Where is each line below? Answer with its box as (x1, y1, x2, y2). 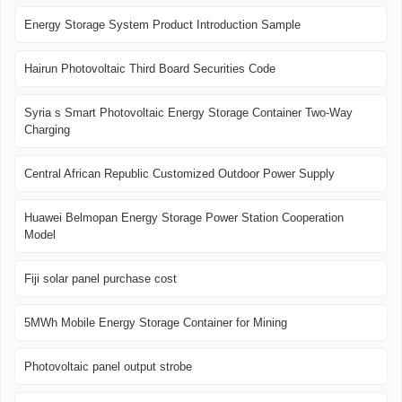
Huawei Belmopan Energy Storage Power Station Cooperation (24, 211, 344, 225)
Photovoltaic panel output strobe (24, 360, 192, 374)
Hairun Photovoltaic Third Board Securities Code (24, 62, 275, 76)
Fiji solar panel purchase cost (24, 272, 177, 286)
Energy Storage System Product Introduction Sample (24, 18, 301, 32)
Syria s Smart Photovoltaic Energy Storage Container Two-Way (24, 106, 353, 120)
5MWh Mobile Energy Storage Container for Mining (24, 316, 287, 330)
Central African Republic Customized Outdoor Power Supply (24, 167, 335, 181)
